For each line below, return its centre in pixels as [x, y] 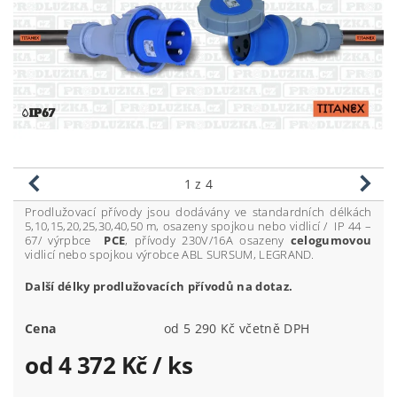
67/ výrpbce [65, 241]
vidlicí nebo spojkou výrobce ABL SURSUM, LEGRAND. [170, 255]
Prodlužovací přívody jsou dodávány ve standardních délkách [198, 212]
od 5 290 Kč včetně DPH [274, 329]
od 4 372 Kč [89, 366]
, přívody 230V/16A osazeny [208, 241]
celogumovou [331, 241]
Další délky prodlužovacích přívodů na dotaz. [159, 287]
